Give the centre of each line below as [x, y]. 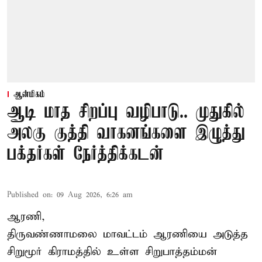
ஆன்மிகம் [29, 95]
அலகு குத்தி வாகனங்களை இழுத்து [126, 134]
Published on [29, 195]
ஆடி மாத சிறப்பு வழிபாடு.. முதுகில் [126, 113]
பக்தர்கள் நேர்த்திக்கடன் [85, 155]
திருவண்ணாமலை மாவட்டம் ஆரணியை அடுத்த [127, 235]
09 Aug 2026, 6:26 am [95, 195]
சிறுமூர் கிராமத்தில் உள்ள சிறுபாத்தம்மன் [112, 252]
